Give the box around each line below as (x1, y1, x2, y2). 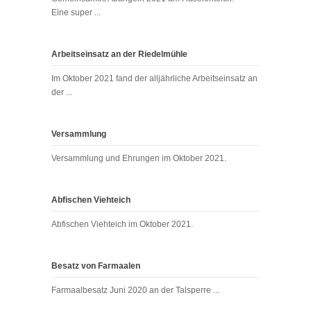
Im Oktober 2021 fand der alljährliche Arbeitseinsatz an (51, 73, 258, 83)
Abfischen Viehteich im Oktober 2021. (51, 219, 193, 229)
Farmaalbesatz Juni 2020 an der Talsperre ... (51, 285, 219, 295)
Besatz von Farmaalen (51, 260, 140, 271)
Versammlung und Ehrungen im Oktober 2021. (51, 153, 226, 163)
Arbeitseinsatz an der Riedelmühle (51, 49, 187, 59)
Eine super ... (51, 7, 101, 17)
